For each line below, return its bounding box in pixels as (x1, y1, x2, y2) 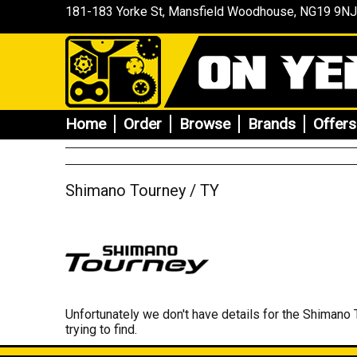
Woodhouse (224, 4, 294, 19)
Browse (179, 115, 230, 133)
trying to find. (65, 322, 137, 337)
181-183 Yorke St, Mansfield (65, 4, 224, 19)
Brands (248, 115, 296, 133)
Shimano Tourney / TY (65, 181, 219, 200)
